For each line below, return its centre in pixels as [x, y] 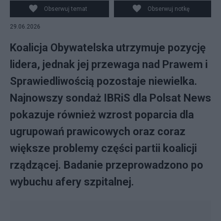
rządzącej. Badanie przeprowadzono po [107, 165]
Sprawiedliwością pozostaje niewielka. [104, 81]
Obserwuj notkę [169, 9]
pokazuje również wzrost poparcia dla [102, 115]
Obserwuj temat [65, 9]
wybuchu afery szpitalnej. [72, 182]
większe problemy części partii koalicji [103, 148]
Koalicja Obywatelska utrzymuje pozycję [108, 48]
